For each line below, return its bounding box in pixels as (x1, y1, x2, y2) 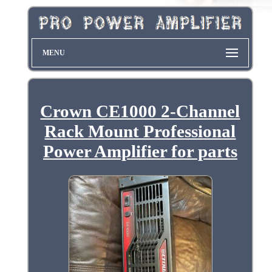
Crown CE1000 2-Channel (40, 101, 240, 121)
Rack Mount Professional (44, 121, 236, 141)
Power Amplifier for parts (42, 141, 237, 161)
